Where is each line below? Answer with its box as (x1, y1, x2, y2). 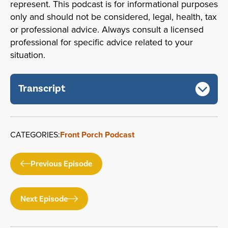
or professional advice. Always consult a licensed (10, 22, 204, 36)
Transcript (18, 82, 65, 96)
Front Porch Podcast (60, 128, 134, 140)
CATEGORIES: (10, 128, 60, 140)
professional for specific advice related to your (10, 35, 193, 49)
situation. (10, 48, 45, 62)
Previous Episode (31, 159, 92, 169)
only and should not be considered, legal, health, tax (10, 10, 217, 23)
